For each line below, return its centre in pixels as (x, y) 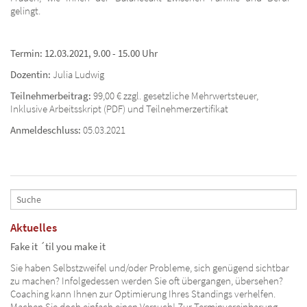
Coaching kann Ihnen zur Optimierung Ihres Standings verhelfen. (143, 293)
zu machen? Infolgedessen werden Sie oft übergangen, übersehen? (147, 280)
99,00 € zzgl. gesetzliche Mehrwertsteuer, (175, 95)
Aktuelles (34, 227)
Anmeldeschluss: (46, 130)
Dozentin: (32, 74)
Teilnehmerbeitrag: (51, 95)
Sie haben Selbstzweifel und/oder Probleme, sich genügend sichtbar (150, 267)
